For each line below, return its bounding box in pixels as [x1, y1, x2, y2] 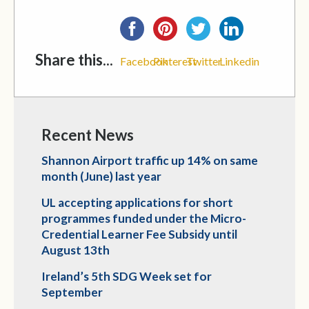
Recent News [41, 126, 134, 144]
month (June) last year [41, 169, 161, 183]
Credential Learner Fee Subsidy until [41, 227, 237, 241]
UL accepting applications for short [41, 195, 233, 210]
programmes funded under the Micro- [41, 211, 246, 226]
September [41, 285, 103, 299]
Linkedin [219, 54, 259, 68]
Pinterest [153, 54, 197, 68]
